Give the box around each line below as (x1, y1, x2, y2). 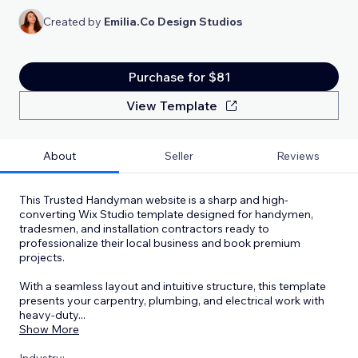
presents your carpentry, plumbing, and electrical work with (19, 292, 324, 308)
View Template (126, 97, 217, 113)
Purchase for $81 (127, 68, 231, 85)
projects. (19, 249, 65, 265)
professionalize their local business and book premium (19, 235, 300, 250)
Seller (164, 148, 193, 163)
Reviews (276, 148, 320, 163)
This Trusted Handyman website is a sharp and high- (19, 192, 288, 207)
